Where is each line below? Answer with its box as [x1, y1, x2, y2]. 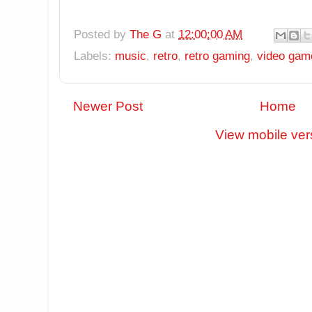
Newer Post [73, 98, 143, 114]
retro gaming [185, 48, 250, 63]
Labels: [74, 48, 115, 63]
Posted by [74, 26, 130, 41]
